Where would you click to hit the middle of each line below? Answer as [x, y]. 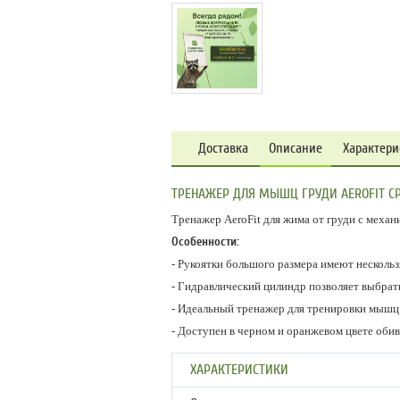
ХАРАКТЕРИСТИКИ [239, 370]
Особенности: [205, 242]
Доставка [223, 148]
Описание [296, 148]
